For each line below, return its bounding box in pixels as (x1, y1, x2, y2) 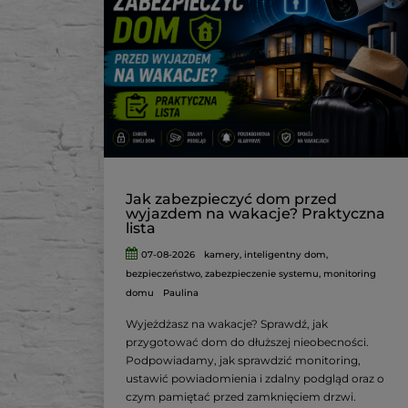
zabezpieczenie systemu (205, 268, 319, 280)
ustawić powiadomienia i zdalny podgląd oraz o (126, 372, 384, 386)
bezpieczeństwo (126, 268, 200, 280)
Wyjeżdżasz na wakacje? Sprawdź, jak (126, 317, 328, 331)
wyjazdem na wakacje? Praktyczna (126, 205, 385, 223)
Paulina (163, 287, 199, 300)
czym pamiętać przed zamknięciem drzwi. (126, 390, 356, 404)
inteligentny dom (244, 249, 327, 261)
